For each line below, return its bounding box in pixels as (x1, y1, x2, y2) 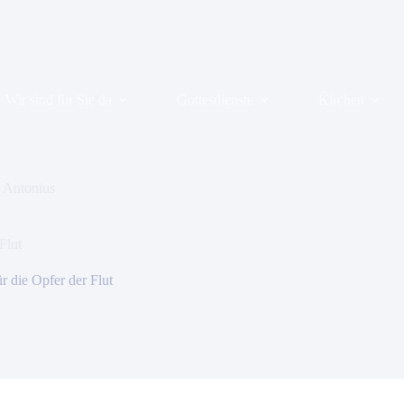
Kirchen (318, 91, 365, 107)
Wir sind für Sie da (5, 91, 113, 107)
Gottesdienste (177, 91, 254, 107)
